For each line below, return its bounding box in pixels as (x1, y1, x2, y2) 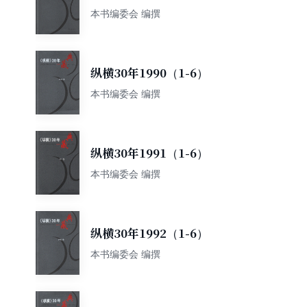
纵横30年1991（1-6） (90, 147, 208, 159)
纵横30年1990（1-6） (90, 67, 208, 79)
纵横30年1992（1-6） (90, 228, 208, 239)
